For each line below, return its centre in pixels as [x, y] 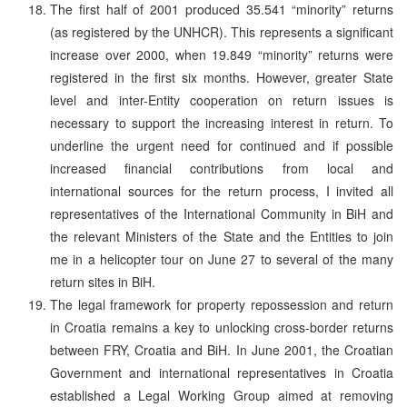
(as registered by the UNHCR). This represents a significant [222, 31]
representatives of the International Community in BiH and [222, 213]
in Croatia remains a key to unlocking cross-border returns [222, 327]
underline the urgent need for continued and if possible [222, 145]
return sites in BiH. [103, 281]
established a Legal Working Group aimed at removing [222, 395]
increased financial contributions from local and [222, 168]
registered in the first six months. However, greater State [222, 77]
